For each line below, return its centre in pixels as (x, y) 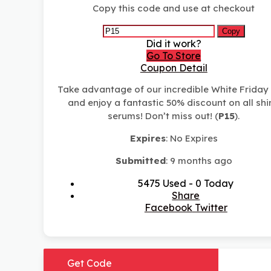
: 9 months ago (199, 161)
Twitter (210, 208)
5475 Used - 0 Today (186, 184)
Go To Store (174, 56)
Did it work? (174, 44)
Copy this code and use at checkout (174, 8)
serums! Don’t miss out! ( (163, 116)
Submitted (140, 161)
